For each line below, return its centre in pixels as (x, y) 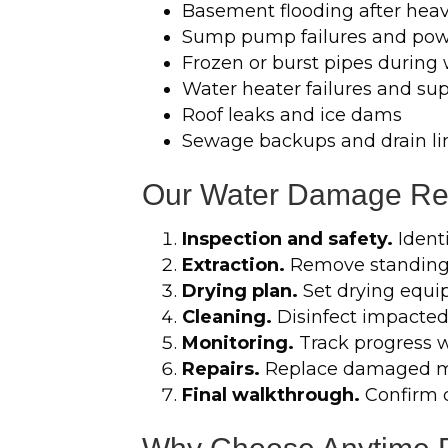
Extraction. (233, 265)
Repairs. (221, 369)
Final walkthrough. (271, 395)
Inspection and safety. (287, 239)
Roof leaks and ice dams (292, 115)
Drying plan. (240, 291)
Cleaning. (227, 317)
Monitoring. (238, 343)
